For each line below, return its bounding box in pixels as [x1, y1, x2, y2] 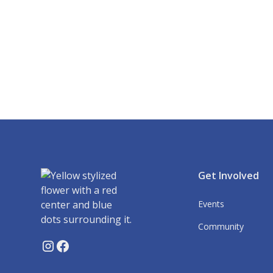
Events [198, 198, 225, 210]
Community [198, 221, 244, 232]
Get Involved [198, 169, 260, 182]
